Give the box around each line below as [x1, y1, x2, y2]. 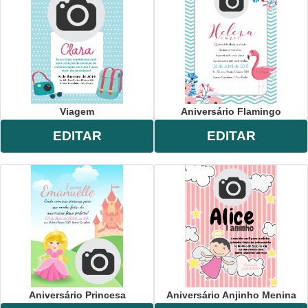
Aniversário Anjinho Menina [166, 289, 296, 300]
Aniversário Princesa [28, 289, 126, 300]
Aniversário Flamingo [181, 105, 281, 117]
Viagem [60, 105, 94, 117]
